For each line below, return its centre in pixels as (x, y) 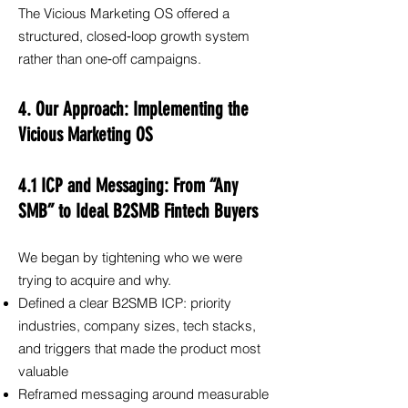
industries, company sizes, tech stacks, (137, 326)
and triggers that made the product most (139, 349)
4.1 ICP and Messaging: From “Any (128, 185)
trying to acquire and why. (95, 280)
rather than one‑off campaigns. (110, 59)
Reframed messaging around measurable (143, 394)
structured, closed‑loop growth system (134, 36)
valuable (43, 372)
